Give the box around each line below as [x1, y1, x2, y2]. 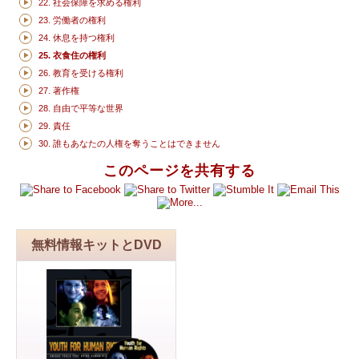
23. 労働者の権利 [38, 14, 107, 25]
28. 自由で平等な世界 [38, 103, 124, 113]
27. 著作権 [38, 85, 80, 95]
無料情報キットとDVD [30, 238, 162, 252]
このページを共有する [103, 162, 256, 179]
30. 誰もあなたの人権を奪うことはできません [38, 138, 221, 148]
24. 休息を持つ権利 [38, 32, 115, 42]
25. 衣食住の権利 [38, 50, 107, 60]
